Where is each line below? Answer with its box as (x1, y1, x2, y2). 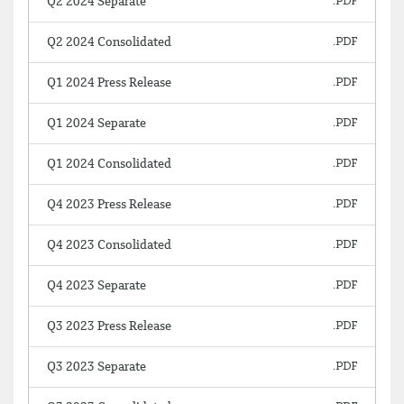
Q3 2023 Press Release (47, 320, 171, 333)
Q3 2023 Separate (47, 361, 146, 373)
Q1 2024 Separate (47, 117, 146, 130)
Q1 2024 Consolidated (47, 158, 171, 170)
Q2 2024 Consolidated (47, 36, 171, 49)
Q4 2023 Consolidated (47, 239, 171, 252)
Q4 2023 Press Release (47, 198, 171, 211)
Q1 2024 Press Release (47, 77, 171, 89)
